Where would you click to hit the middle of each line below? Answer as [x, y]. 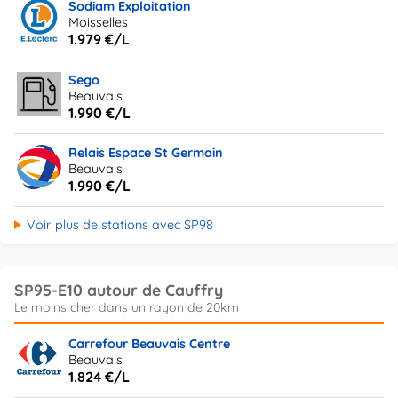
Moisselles [99, 23]
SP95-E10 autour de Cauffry [119, 290]
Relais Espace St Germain [146, 153]
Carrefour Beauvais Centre [150, 343]
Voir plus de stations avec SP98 [119, 225]
